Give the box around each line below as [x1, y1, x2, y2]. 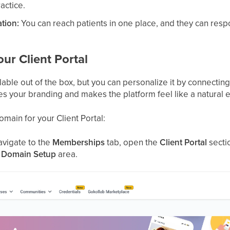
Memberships [52, 136, 105, 149]
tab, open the [105, 136, 160, 149]
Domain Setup [1, 148, 56, 161]
